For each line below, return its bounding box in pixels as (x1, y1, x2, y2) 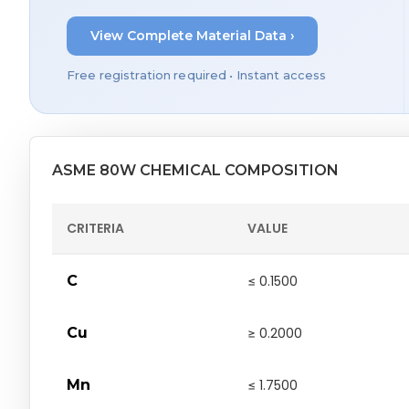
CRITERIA (67, 218, 124, 237)
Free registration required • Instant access (67, 68, 327, 82)
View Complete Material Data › (89, 27, 295, 45)
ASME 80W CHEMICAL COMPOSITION (52, 161, 339, 179)
